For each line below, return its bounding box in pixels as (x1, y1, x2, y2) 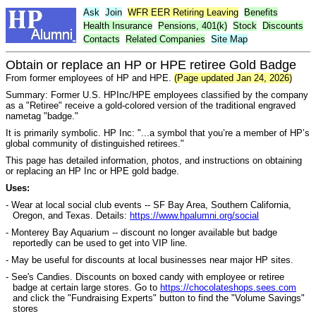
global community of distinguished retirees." (6, 138, 184, 149)
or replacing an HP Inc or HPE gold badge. (6, 166, 179, 176)
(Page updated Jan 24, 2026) (174, 73, 292, 83)
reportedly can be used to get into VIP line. (13, 238, 188, 248)
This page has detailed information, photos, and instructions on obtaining (6, 155, 302, 166)
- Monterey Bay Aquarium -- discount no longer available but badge (6, 227, 277, 238)
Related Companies (126, 34, 205, 44)
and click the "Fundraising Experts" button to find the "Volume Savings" (13, 293, 305, 303)
